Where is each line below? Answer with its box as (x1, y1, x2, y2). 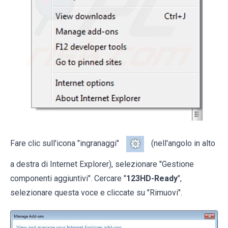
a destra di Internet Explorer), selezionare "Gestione (10, 159, 194, 169)
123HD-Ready (126, 174, 178, 184)
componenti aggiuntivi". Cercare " (10, 174, 126, 184)
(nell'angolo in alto (149, 138, 215, 149)
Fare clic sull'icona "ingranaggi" (10, 138, 121, 149)
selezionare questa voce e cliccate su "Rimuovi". (10, 188, 182, 198)
